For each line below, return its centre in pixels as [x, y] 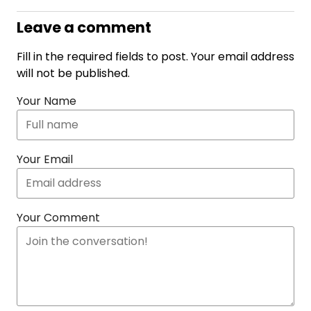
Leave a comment [84, 27]
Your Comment [58, 218]
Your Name [47, 101]
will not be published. [73, 73]
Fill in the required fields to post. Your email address [155, 57]
